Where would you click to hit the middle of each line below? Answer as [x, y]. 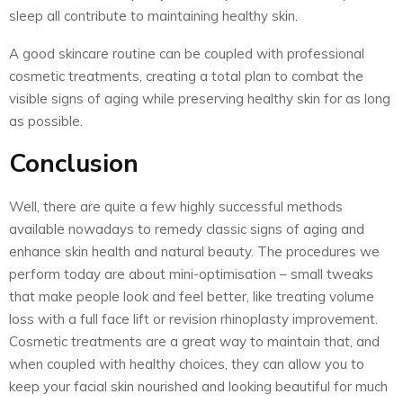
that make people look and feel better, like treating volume [192, 297]
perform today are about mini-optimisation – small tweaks [191, 274]
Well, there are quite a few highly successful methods [176, 207]
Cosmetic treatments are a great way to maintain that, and [194, 342]
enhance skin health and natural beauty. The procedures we [194, 252]
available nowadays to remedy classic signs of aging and [187, 229]
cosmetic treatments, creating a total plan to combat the [186, 76]
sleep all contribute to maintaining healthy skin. [153, 16]
